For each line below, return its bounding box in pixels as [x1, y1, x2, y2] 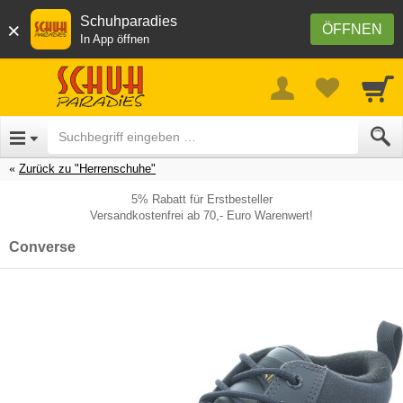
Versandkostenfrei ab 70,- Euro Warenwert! [90, 208, 313, 222]
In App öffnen [80, 32, 149, 46]
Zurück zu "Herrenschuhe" [19, 161, 156, 175]
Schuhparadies [80, 13, 177, 29]
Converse [9, 238, 76, 255]
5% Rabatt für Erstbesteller [130, 192, 273, 206]
